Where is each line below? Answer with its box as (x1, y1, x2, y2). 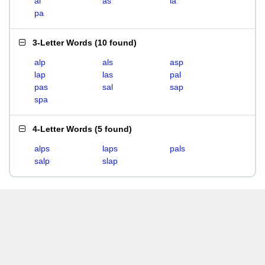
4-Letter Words (33, 124, 92, 134)
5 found (98, 124, 129, 134)
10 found (98, 38, 134, 47)
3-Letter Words (33, 38, 92, 47)
